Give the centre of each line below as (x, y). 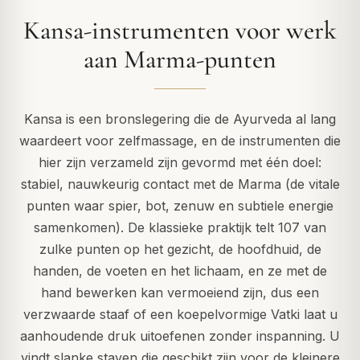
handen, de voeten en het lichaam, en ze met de (180, 271)
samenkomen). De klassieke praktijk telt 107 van (180, 228)
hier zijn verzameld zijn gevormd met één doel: (180, 163)
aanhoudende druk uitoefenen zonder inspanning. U (180, 336)
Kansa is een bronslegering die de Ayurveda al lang (180, 119)
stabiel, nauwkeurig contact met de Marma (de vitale (180, 184)
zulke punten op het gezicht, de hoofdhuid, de (180, 250)
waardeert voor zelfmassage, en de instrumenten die (180, 141)
